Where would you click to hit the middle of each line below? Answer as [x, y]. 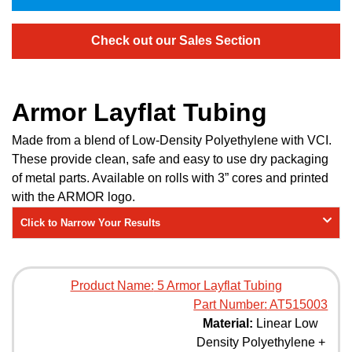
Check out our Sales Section [176, 41]
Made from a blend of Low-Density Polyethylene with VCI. [172, 141]
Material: [228, 324]
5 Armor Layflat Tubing [218, 286]
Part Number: [231, 305]
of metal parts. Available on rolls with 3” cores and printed [170, 178]
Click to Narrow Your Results [90, 223]
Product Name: [112, 286]
